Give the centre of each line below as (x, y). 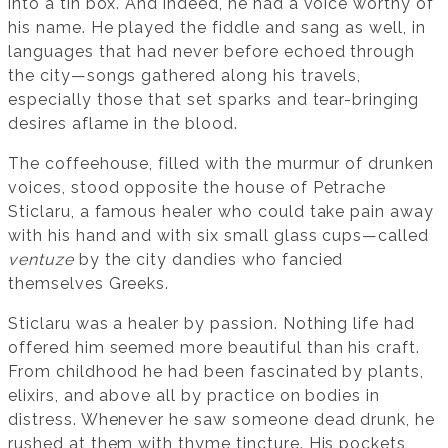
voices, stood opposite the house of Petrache (197, 188)
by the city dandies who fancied (208, 260)
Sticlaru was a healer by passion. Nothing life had (211, 324)
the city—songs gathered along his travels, (185, 76)
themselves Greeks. (89, 284)
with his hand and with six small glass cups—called (218, 236)
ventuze (41, 260)
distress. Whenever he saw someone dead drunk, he (222, 420)
